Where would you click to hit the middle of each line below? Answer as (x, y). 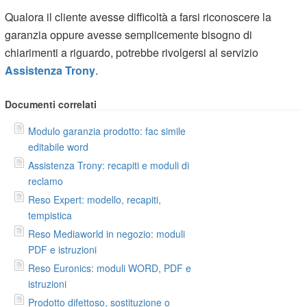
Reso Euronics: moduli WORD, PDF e (110, 268)
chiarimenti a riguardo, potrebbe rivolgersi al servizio (132, 52)
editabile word (59, 146)
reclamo (46, 181)
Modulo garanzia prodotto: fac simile (107, 131)
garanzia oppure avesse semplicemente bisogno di (129, 34)
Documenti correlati (51, 104)
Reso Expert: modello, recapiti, (95, 199)
